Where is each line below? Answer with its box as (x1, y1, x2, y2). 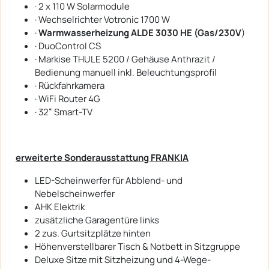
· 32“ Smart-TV (35, 105, 92, 118)
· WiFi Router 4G (35, 92, 100, 105)
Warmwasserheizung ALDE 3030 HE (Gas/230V (38, 26, 241, 39)
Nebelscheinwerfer (35, 187, 115, 200)
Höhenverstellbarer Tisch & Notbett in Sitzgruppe (35, 240, 240, 253)
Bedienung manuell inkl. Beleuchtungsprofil (35, 65, 217, 79)
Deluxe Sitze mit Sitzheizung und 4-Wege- (35, 253, 211, 266)
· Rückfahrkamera (35, 79, 104, 92)
